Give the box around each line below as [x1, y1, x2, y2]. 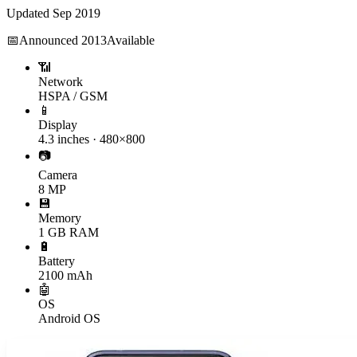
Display [38, 117, 77, 131]
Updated [6, 6, 53, 20]
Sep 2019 [53, 6, 100, 20]
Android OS [38, 311, 100, 325]
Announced [19, 33, 81, 47]
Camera [38, 167, 77, 182]
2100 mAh [38, 268, 92, 282]
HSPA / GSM [38, 88, 108, 103]
